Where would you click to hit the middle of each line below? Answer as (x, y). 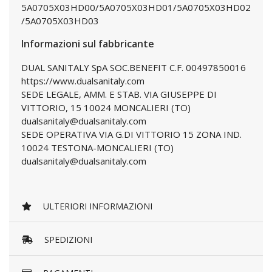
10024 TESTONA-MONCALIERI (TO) (97, 148)
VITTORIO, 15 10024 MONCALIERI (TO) (106, 107)
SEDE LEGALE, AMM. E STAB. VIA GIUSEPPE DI (119, 94)
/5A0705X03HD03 (60, 21)
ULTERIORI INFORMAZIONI (97, 206)
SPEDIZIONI (67, 240)
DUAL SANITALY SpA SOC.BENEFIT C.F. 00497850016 (134, 67)
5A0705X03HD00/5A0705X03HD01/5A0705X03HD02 (136, 7)
